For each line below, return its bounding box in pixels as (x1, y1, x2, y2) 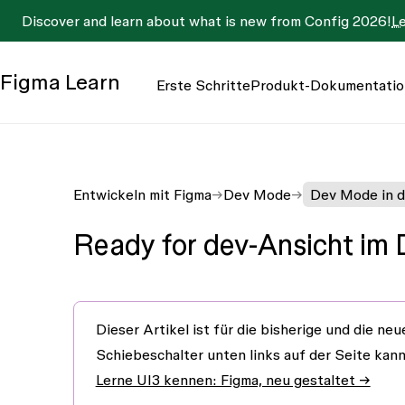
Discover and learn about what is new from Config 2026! (22, 13, 391, 29)
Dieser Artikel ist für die (95, 321, 260, 337)
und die (321, 321, 377, 337)
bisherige (259, 321, 322, 337)
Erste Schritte (156, 76, 250, 93)
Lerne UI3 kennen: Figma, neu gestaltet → (95, 372, 371, 388)
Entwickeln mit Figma (72, 186, 212, 202)
